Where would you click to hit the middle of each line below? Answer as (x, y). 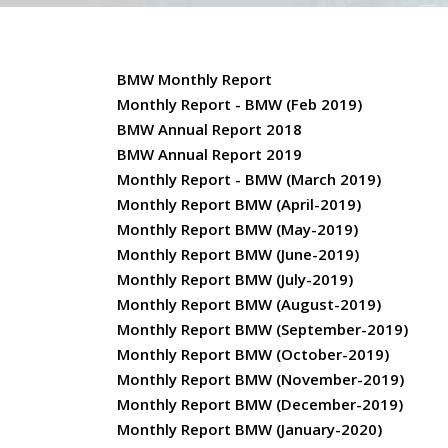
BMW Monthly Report (194, 79)
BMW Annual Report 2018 (209, 129)
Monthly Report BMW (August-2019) (249, 304)
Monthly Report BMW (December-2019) (260, 404)
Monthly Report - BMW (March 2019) (249, 179)
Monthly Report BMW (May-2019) (237, 229)
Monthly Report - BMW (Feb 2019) (239, 104)
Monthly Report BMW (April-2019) (239, 204)
